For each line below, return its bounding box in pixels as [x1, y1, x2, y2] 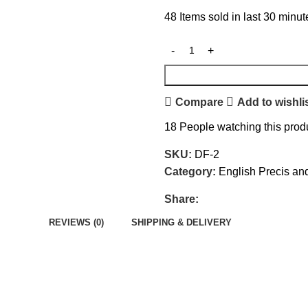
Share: [164, 193, 199, 205]
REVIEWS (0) [49, 217, 104, 228]
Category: [164, 166, 216, 177]
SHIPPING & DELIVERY [131, 217, 232, 228]
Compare [175, 96, 223, 108]
